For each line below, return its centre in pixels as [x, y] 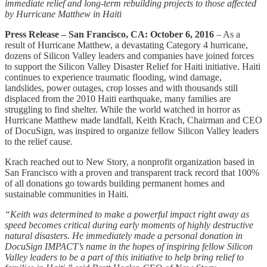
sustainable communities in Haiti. [67, 194]
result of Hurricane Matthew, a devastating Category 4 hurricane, [126, 45]
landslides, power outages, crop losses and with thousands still [121, 88]
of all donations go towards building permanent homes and [115, 183]
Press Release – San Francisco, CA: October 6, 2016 [109, 34]
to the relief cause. [39, 141]
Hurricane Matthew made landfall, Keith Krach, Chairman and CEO [133, 120]
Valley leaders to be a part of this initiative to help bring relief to [124, 257]
